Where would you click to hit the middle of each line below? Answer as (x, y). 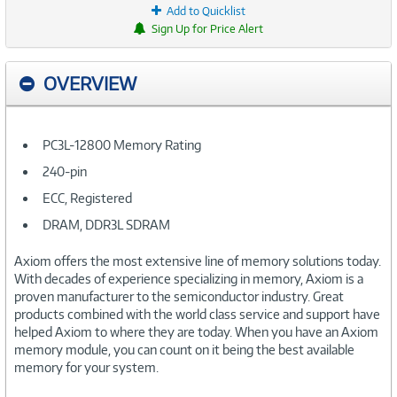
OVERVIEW (90, 83)
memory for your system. (86, 367)
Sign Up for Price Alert (207, 28)
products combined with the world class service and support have (197, 314)
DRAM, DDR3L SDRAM (106, 224)
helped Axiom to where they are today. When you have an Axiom (196, 331)
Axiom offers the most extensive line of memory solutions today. (198, 261)
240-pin (65, 171)
